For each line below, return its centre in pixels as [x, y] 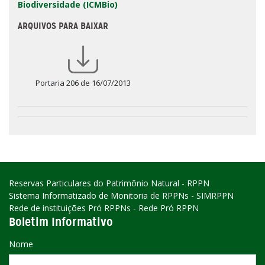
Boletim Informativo [61, 222]
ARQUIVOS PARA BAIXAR [63, 26]
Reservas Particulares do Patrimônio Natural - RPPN [109, 183]
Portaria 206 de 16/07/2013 [83, 83]
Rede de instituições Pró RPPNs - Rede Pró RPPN [104, 208]
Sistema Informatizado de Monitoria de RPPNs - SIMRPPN [121, 196]
